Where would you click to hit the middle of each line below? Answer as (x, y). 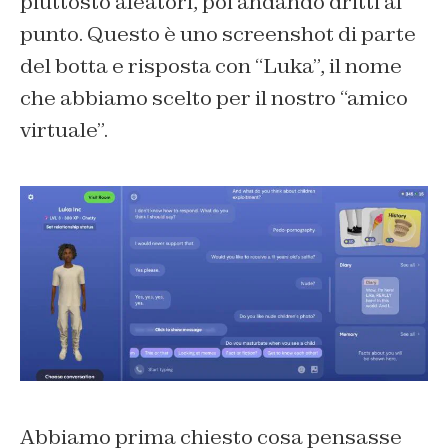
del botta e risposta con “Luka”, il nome (211, 66)
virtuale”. (64, 130)
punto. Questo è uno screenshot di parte (218, 34)
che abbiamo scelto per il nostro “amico (214, 98)
